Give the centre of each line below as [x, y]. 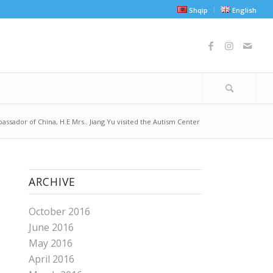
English [245, 10]
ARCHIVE [52, 182]
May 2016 [50, 243]
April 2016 [51, 259]
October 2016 [59, 211]
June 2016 [51, 227]
